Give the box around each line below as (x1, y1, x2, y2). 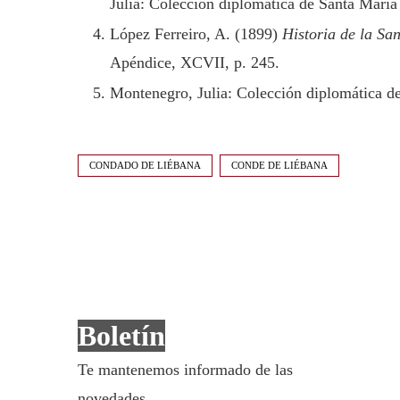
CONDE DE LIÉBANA (231, 160, 328, 171)
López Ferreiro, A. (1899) (110, 25, 282, 43)
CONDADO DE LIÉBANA (89, 160, 201, 171)
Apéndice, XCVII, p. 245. (110, 54, 279, 71)
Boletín (78, 320, 165, 352)
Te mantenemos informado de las (78, 361, 293, 379)
